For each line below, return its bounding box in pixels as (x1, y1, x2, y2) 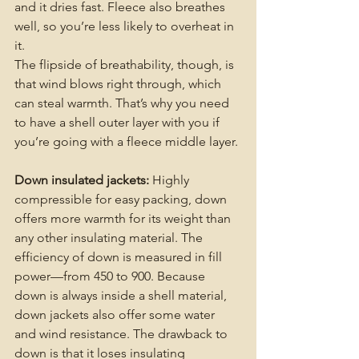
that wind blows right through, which (14, 76, 224, 92)
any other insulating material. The (14, 230, 206, 246)
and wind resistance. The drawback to (14, 326, 231, 342)
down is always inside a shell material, (14, 288, 230, 304)
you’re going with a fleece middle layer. (14, 134, 241, 150)
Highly (149, 172, 192, 188)
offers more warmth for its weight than (14, 211, 234, 227)
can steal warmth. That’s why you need (14, 95, 232, 111)
